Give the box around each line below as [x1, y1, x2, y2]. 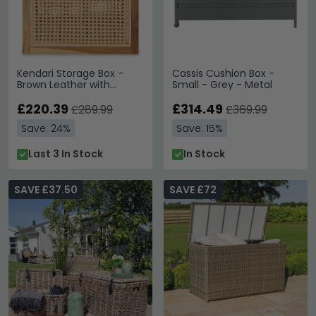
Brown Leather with [17, 78, 110, 92]
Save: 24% [21, 121, 71, 135]
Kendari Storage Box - [17, 66, 123, 80]
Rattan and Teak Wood [17, 89, 130, 103]
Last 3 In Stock [28, 147, 103, 161]
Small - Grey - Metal [172, 78, 272, 92]
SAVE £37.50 [14, 183, 78, 197]
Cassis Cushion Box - [172, 66, 274, 80]
